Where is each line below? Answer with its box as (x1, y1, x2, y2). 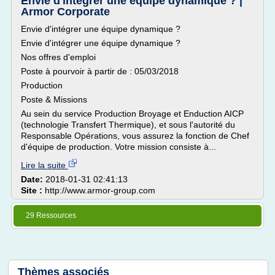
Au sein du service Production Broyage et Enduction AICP (21, 109, 244, 118)
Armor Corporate (21, 6, 110, 18)
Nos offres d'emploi (21, 52, 96, 62)
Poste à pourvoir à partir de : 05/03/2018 (21, 66, 179, 76)
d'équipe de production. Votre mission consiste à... (21, 142, 216, 152)
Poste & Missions (21, 95, 87, 104)
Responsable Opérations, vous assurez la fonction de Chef (21, 131, 249, 141)
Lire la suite (21, 160, 68, 170)
